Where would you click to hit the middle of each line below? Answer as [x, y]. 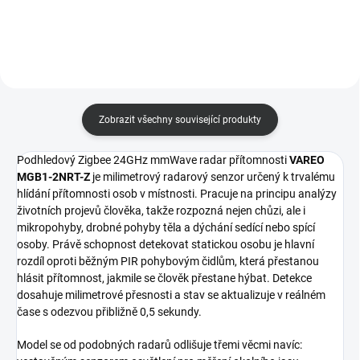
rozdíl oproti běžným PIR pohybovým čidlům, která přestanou [168, 261]
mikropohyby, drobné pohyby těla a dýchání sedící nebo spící [166, 227]
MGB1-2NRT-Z [53, 176]
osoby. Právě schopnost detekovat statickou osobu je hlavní [166, 244]
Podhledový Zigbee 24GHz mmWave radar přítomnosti [153, 160]
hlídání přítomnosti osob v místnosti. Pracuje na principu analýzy [177, 193]
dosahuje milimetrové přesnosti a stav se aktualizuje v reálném [171, 295]
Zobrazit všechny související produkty [180, 119]
